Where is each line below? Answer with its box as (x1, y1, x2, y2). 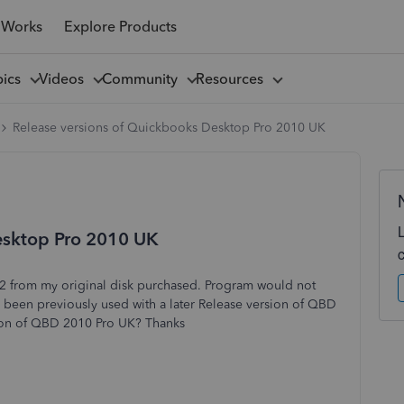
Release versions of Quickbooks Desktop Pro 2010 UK (13, 120, 326, 135)
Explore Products (63, 17, 177, 35)
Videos (38, 69, 91, 87)
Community (101, 69, 185, 87)
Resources (195, 69, 271, 87)
